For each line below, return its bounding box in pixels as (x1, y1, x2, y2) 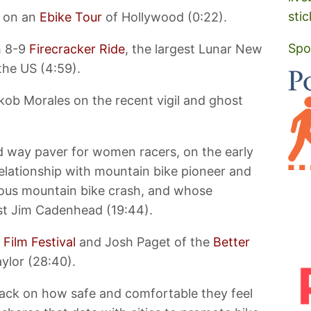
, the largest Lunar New (125, 42, 262, 57)
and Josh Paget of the (76, 235, 213, 250)
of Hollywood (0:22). (102, 10, 227, 25)
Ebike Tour (40, 10, 102, 25)
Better (213, 235, 250, 250)
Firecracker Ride (29, 42, 125, 57)
